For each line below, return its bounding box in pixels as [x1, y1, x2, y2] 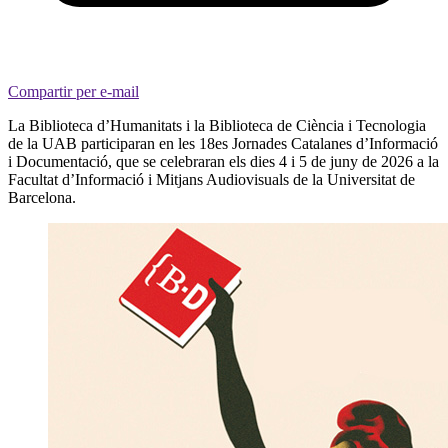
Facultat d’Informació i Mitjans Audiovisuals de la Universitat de [8, 170, 415, 188]
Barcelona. [8, 188, 76, 206]
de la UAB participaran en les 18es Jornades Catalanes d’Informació [8, 134, 438, 152]
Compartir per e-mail [8, 82, 139, 100]
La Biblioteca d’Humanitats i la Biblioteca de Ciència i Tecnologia [8, 116, 426, 134]
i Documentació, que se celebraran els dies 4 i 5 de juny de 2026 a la [8, 152, 439, 170]
